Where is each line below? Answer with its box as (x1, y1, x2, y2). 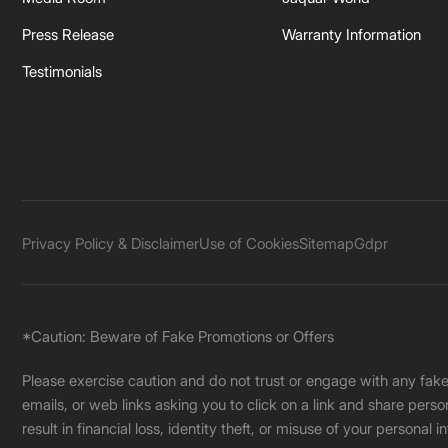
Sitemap (299, 233, 354, 253)
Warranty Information (282, 25, 421, 44)
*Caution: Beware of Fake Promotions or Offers (22, 327, 334, 346)
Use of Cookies (199, 233, 299, 253)
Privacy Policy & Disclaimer (22, 233, 199, 253)
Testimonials (22, 62, 102, 81)
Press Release (22, 25, 114, 44)
